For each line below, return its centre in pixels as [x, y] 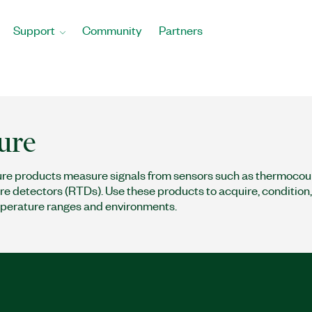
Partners [181, 30]
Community [112, 30]
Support [34, 30]
